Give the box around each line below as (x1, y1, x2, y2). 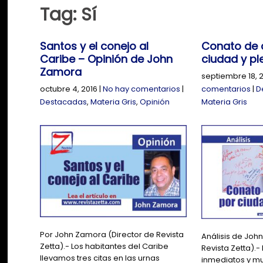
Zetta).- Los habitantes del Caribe (40, 241, 169, 252)
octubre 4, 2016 (40, 83, 98, 95)
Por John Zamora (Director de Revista (40, 229, 184, 241)
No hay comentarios (103, 83, 181, 95)
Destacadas (40, 96, 87, 108)
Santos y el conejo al (40, 39, 149, 54)
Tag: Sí (40, 2, 97, 28)
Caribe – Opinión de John (40, 52, 173, 67)
